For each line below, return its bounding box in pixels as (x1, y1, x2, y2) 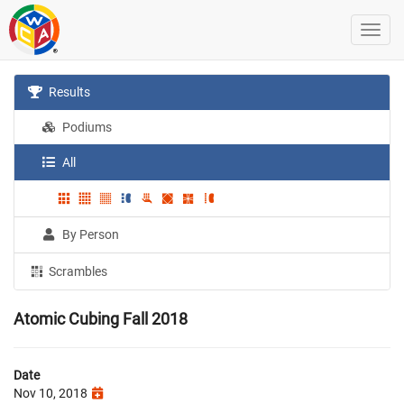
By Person (60, 226, 120, 242)
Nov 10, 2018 (14, 385, 90, 400)
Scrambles (46, 263, 108, 279)
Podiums (60, 120, 113, 134)
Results (46, 85, 91, 99)
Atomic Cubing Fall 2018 (14, 308, 188, 328)
